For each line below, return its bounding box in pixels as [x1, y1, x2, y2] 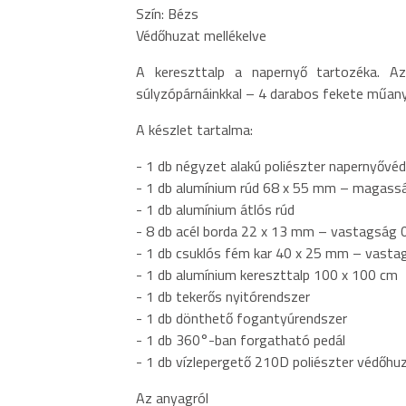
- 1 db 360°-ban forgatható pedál [136, 328, 345, 351]
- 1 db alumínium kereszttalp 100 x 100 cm [136, 263, 398, 285]
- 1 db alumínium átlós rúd [136, 198, 295, 220]
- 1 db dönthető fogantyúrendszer [136, 306, 347, 329]
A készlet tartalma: [136, 118, 253, 140]
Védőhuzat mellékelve [136, 24, 266, 46]
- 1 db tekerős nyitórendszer [136, 285, 310, 307]
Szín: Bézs [136, 2, 198, 24]
